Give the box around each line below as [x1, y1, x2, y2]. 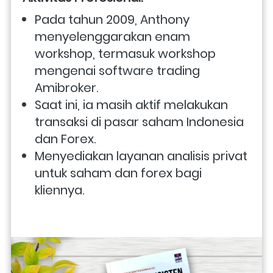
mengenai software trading [35, 62, 200, 79]
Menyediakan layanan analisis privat [35, 147, 247, 165]
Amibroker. [35, 79, 98, 96]
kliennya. [35, 181, 84, 199]
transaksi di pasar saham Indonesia [35, 113, 244, 130]
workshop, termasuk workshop [35, 44, 216, 62]
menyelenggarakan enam [35, 27, 190, 45]
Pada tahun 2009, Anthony [35, 10, 190, 28]
